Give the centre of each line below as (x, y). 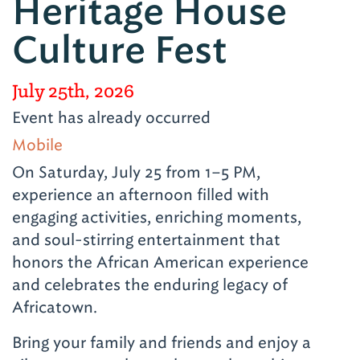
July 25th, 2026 (73, 90)
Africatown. (55, 307)
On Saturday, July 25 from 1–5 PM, (136, 172)
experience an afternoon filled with (141, 194)
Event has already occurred (111, 117)
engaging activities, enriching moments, (157, 217)
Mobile (37, 144)
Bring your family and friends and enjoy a (162, 342)
